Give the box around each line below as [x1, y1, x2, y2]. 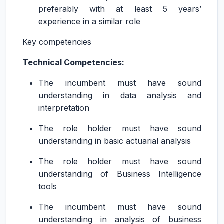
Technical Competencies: [22, 57, 124, 67]
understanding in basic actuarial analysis [38, 136, 191, 146]
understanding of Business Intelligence [38, 169, 201, 179]
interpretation [38, 103, 89, 113]
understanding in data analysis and [38, 90, 201, 100]
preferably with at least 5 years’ [38, 4, 201, 14]
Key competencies [22, 37, 91, 47]
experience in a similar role [38, 16, 140, 26]
